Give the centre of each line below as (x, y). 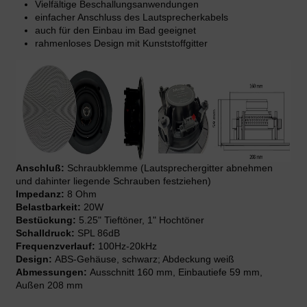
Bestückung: (47, 220)
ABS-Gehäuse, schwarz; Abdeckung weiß (143, 259)
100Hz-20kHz (126, 246)
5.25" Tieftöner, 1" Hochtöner (142, 220)
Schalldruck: (45, 233)
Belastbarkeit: (48, 207)
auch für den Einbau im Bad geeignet (115, 30)
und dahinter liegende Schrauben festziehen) (113, 181)
